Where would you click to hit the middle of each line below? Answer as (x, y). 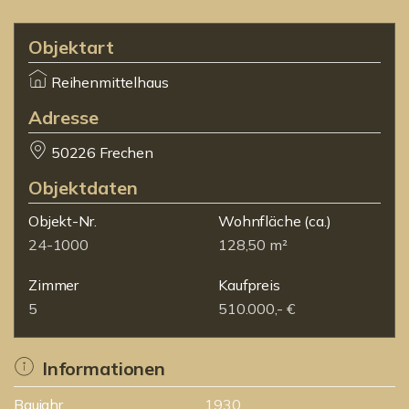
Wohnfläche (260, 221)
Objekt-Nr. (63, 221)
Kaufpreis (249, 285)
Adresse (63, 117)
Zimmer (54, 285)
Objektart (71, 47)
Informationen (103, 368)
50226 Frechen (102, 152)
